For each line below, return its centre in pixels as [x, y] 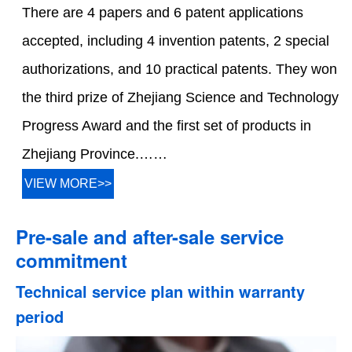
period [40, 316]
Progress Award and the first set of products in [167, 125]
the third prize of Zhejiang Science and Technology [181, 97]
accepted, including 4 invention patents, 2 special [176, 40]
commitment [71, 260]
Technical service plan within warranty [160, 291]
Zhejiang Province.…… [95, 154]
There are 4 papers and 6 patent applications [163, 12]
